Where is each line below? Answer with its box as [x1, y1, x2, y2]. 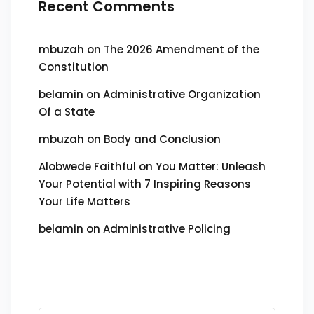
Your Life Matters [39, 194, 130, 209]
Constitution [39, 60, 109, 74]
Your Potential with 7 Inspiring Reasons [39, 177, 251, 191]
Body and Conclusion [104, 132, 221, 146]
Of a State [39, 104, 95, 119]
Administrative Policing [103, 221, 231, 236]
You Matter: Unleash [156, 159, 266, 174]
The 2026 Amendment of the [104, 42, 259, 57]
